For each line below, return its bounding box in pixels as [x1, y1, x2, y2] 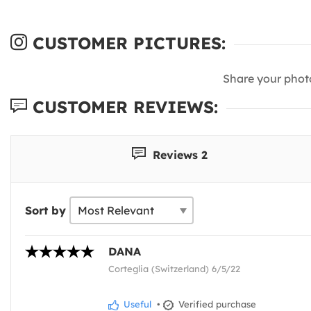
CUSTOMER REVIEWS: [27, 96, 218, 118]
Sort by [25, 203, 66, 218]
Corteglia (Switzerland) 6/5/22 [108, 263, 240, 275]
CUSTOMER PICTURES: [27, 33, 226, 54]
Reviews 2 [149, 147, 208, 162]
